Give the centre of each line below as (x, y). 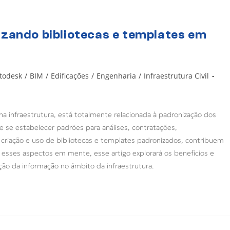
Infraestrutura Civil (176, 75)
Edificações (70, 75)
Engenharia (116, 75)
